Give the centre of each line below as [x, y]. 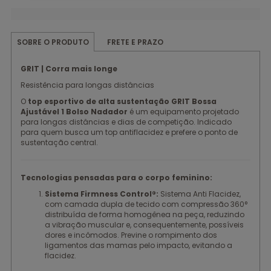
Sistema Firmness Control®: [102, 194]
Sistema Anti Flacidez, [200, 194]
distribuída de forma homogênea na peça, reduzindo [145, 214]
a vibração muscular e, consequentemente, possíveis [144, 225]
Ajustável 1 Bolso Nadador [74, 112]
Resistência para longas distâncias [87, 85]
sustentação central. [59, 142]
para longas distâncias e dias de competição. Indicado [126, 122]
